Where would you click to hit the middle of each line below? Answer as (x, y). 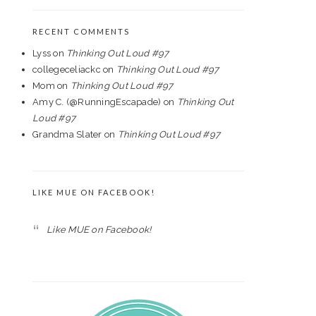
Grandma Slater (67, 134)
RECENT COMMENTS (81, 31)
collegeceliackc (67, 69)
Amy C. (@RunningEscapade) (97, 102)
